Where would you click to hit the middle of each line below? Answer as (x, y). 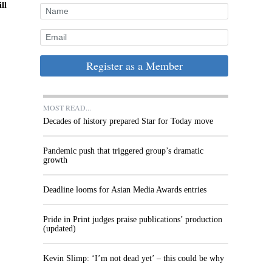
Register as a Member (134, 66)
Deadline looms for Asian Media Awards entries (125, 190)
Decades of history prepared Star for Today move (128, 121)
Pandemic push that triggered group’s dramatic (123, 151)
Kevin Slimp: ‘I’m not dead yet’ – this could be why (134, 258)
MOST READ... (67, 107)
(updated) (59, 229)
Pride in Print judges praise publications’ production (133, 219)
